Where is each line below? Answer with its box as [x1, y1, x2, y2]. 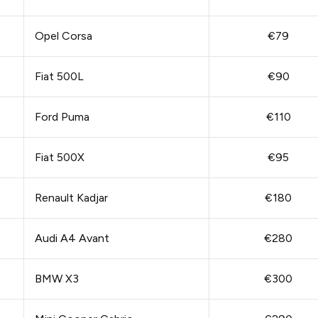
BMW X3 [34, 272, 79, 286]
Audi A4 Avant [34, 231, 109, 246]
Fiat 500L [34, 70, 84, 84]
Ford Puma [34, 110, 89, 124]
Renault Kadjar [34, 191, 108, 205]
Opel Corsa [34, 29, 92, 43]
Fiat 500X [34, 150, 84, 165]
